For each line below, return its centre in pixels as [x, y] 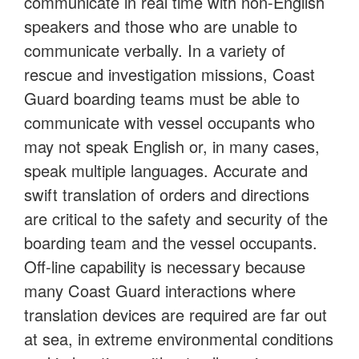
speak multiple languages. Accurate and [166, 171]
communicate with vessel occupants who [169, 123]
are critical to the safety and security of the [176, 219]
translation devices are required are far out [175, 315]
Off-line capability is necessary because [165, 267]
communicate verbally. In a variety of [155, 50]
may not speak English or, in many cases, [172, 147]
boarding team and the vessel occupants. [171, 243]
